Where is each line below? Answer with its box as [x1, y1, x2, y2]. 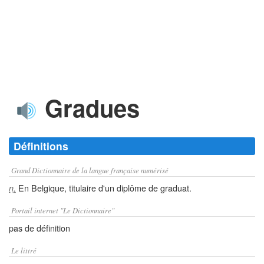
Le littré [11, 245, 37, 255]
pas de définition [9, 222, 70, 234]
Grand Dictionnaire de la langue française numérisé [11, 165, 169, 175]
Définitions [14, 138, 68, 153]
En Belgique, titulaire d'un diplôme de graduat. [16, 181, 192, 194]
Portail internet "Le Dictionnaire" [11, 205, 114, 215]
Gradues [38, 91, 140, 124]
